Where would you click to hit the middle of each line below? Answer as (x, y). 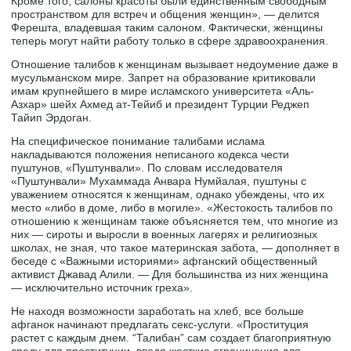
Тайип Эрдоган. (52, 118)
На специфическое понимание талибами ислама (138, 141)
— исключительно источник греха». (102, 288)
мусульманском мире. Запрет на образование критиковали (164, 78)
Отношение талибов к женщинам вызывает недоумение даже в (175, 65)
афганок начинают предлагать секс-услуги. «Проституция (160, 325)
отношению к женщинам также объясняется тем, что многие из (175, 221)
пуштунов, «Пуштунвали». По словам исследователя (147, 168)
